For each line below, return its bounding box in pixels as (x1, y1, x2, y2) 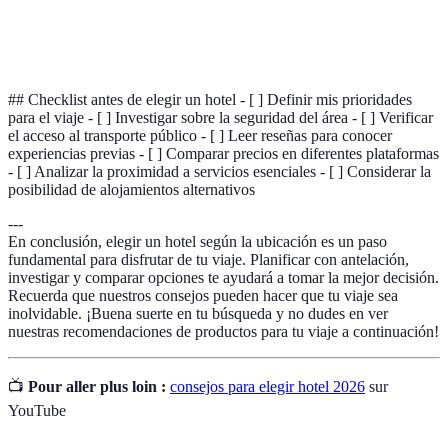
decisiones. (132, 35, 193, 51)
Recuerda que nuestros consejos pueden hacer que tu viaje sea (8, 286, 398, 304)
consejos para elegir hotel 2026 (170, 377, 365, 395)
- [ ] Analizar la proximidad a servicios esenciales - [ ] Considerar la (8, 162, 431, 180)
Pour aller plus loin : (28, 377, 166, 395)
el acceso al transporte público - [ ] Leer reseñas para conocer (8, 126, 392, 144)
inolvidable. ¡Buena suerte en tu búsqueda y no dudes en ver (8, 304, 388, 322)
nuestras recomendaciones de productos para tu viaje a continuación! (8, 322, 439, 340)
